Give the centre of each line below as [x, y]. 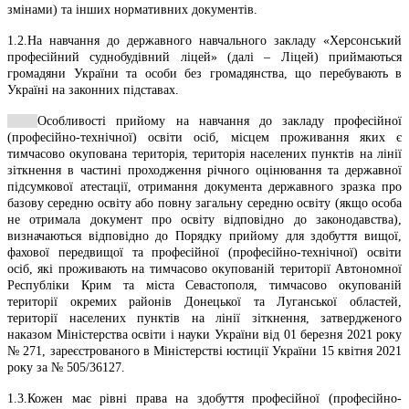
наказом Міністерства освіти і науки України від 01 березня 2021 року [204, 334]
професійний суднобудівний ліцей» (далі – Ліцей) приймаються [204, 57]
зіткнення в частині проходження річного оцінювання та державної [204, 170]
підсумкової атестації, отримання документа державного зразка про [204, 186]
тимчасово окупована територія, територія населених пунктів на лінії [204, 153]
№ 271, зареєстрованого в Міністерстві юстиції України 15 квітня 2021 [204, 351]
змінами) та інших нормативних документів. [132, 9]
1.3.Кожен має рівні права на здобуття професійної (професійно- [204, 398]
